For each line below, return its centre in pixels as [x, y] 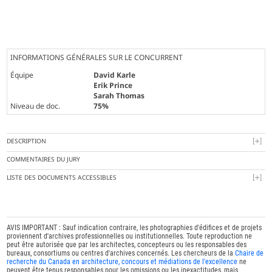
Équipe [22, 75]
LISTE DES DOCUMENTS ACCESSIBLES [62, 178]
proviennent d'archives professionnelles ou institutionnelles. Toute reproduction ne [130, 236]
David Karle [115, 75]
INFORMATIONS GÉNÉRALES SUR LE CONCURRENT [97, 58]
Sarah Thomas [119, 96]
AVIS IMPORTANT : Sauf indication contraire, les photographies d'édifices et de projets [134, 228]
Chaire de [250, 253]
